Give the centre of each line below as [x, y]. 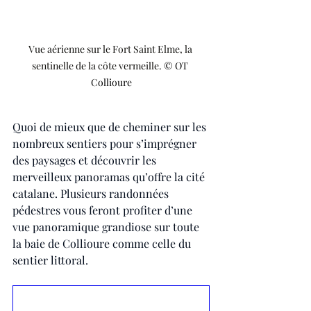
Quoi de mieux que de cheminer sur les [111, 126]
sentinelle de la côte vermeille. [98, 65]
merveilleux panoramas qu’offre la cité [110, 176]
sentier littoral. [50, 260]
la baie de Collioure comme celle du [103, 243]
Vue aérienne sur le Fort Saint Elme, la [111, 49]
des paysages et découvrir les [86, 160]
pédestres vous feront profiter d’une [104, 210]
